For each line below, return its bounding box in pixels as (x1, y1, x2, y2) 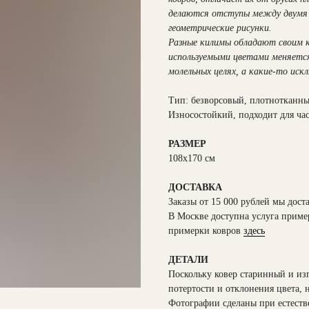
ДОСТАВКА (168, 182, 222, 192)
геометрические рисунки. (168, 23, 272, 33)
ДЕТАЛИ (168, 255, 208, 265)
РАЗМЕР (168, 139, 206, 149)
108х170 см (168, 153, 215, 163)
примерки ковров (168, 226, 243, 236)
